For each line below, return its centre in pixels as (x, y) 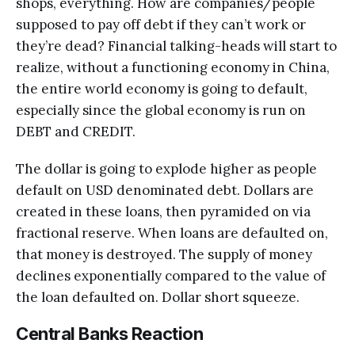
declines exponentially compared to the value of (171, 275)
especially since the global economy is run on (161, 110)
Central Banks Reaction (110, 333)
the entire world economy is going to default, (162, 88)
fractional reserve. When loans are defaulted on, (172, 233)
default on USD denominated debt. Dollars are (165, 190)
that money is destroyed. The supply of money (164, 254)
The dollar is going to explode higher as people (166, 168)
